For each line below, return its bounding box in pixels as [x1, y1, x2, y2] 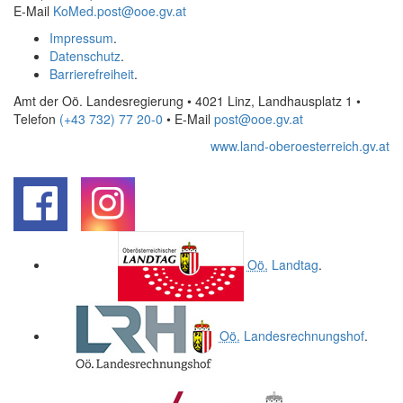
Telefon [13, 110, 59, 128]
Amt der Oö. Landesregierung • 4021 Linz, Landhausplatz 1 [13, 92, 356, 110]
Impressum [49, 29, 113, 47]
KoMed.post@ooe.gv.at [53, 2, 186, 20]
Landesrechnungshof [239, 326, 364, 345]
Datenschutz [49, 47, 121, 65]
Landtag [267, 255, 318, 273]
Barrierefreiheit [49, 65, 134, 83]
